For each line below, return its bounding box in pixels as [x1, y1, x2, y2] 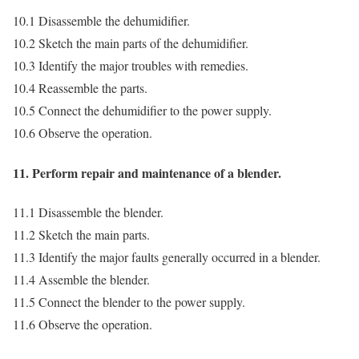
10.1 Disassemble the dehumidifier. [13, 12, 190, 30]
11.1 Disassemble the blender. [13, 203, 163, 220]
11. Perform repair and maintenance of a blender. [13, 163, 281, 182]
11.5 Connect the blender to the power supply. [13, 292, 245, 310]
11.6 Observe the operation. [13, 315, 152, 333]
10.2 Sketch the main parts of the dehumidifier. [13, 34, 248, 52]
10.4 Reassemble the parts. [13, 79, 147, 97]
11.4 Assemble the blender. [13, 270, 150, 288]
